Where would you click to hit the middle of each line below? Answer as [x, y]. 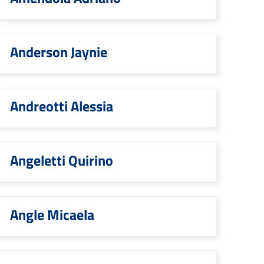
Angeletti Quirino [62, 160]
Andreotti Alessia [62, 106]
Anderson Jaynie [59, 52]
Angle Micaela [52, 214]
